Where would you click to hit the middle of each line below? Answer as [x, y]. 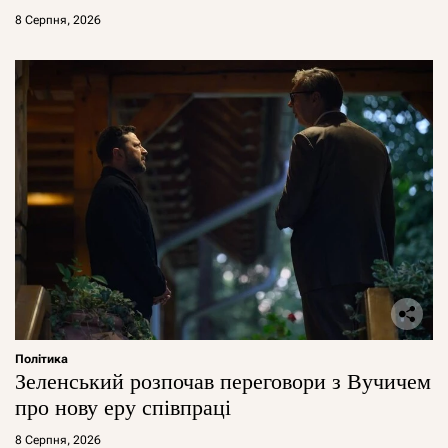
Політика [41, 358]
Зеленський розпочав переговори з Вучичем [223, 381]
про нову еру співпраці [123, 407]
